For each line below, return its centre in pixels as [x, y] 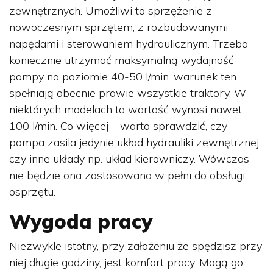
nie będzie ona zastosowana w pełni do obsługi [127, 175]
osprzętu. [32, 191]
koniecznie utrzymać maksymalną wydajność [122, 60]
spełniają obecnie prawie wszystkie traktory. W [128, 93]
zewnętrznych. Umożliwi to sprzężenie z [111, 10]
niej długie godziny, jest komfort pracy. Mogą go [126, 262]
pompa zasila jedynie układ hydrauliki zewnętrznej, [135, 142]
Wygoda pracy [81, 221]
